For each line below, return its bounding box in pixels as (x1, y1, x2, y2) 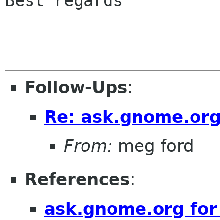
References (25, 169, 130, 190)
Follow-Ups (25, 78, 127, 97)
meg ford (112, 136, 194, 156)
